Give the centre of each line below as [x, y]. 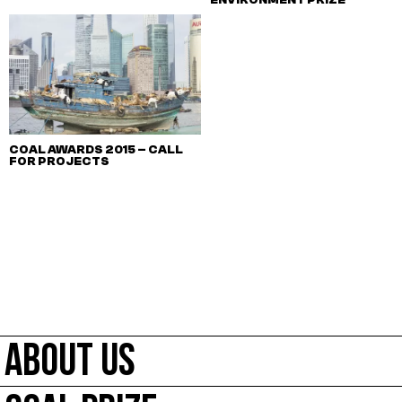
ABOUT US [70, 364]
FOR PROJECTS [59, 162]
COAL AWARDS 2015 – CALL [96, 150]
